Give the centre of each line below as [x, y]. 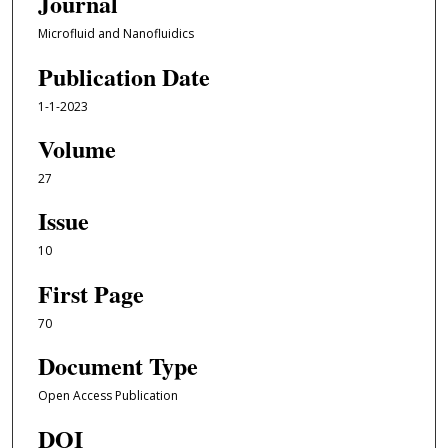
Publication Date [123, 76]
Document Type [117, 366]
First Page [90, 293]
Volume [76, 149]
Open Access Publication [107, 396]
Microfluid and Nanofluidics [115, 34]
